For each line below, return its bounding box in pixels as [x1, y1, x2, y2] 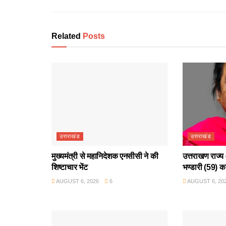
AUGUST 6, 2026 [55, 178, 99, 184]
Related [51, 32, 81, 41]
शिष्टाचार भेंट [51, 162, 88, 172]
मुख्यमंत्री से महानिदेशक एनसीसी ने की [51, 151, 158, 160]
